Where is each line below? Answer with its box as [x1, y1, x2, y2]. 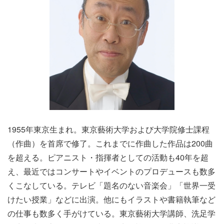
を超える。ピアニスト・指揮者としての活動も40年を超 [7, 151, 208, 163]
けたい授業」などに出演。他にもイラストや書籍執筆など [7, 193, 215, 205]
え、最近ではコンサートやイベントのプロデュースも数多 [7, 165, 215, 177]
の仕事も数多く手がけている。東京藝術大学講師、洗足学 [7, 207, 215, 219]
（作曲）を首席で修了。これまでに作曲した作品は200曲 [7, 137, 213, 149]
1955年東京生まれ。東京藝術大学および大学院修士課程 [7, 123, 209, 135]
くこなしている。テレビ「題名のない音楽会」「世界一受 [7, 179, 215, 191]
